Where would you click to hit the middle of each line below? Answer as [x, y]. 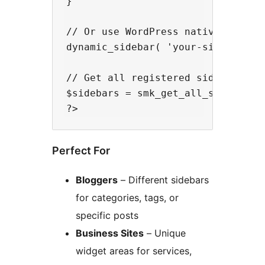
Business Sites [110, 233]
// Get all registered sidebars [155, 78]
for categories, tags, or [127, 198]
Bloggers [97, 180]
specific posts [107, 216]
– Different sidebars [163, 180]
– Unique [165, 233]
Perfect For [81, 151]
